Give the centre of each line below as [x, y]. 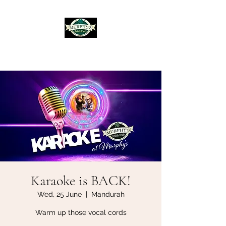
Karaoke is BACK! [81, 181]
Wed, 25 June [59, 194]
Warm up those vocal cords [81, 212]
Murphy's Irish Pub [81, 50]
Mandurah [108, 194]
